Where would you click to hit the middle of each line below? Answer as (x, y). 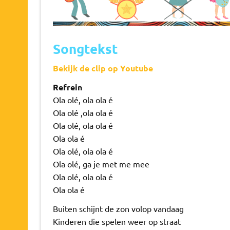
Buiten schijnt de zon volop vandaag (118, 208)
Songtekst (85, 48)
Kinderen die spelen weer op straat (117, 221)
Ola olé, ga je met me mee (101, 164)
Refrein (67, 87)
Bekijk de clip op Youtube (103, 68)
